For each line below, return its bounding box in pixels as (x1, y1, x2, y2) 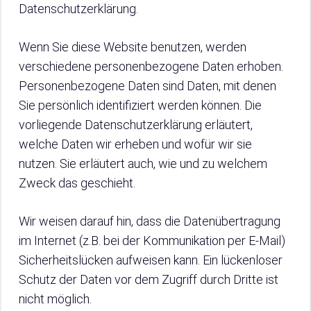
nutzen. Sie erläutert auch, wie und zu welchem (19, 156, 267, 171)
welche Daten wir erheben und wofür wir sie (19, 137, 252, 151)
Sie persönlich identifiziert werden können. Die (19, 98, 262, 112)
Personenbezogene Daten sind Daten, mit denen (19, 78, 276, 93)
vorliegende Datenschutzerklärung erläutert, (19, 117, 253, 132)
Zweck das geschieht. (19, 176, 135, 190)
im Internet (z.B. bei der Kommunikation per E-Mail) (19, 233, 285, 248)
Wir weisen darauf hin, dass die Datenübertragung (19, 214, 280, 228)
